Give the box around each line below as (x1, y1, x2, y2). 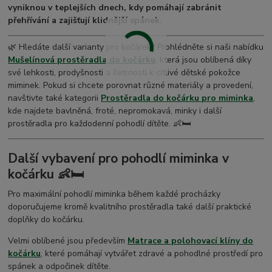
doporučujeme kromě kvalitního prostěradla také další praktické (8, 200, 252, 212)
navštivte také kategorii (8, 92, 101, 104)
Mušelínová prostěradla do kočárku (8, 54, 156, 66)
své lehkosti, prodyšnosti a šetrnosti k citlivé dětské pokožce (8, 67, 241, 79)
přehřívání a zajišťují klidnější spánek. (8, 15, 163, 27)
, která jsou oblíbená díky (155, 54, 252, 66)
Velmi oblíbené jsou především (8, 234, 128, 246)
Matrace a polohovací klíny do (127, 234, 254, 246)
